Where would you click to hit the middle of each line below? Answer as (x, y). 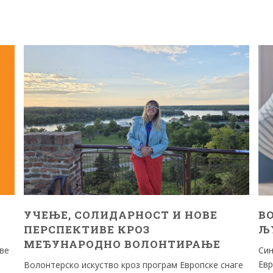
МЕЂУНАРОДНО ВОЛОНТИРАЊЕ (122, 244)
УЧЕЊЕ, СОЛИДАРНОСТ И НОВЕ (121, 214)
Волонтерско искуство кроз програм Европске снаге (133, 264)
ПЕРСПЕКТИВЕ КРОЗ (87, 229)
